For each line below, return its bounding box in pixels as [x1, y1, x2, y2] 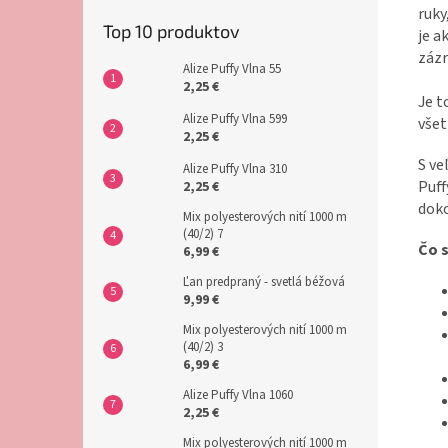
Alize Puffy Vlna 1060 [183, 386, 293, 404]
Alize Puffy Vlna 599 [183, 110, 287, 128]
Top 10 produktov [103, 20, 240, 42]
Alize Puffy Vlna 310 [183, 160, 287, 178]
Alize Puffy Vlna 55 [183, 60, 281, 78]
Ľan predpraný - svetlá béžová [183, 273, 345, 291]
